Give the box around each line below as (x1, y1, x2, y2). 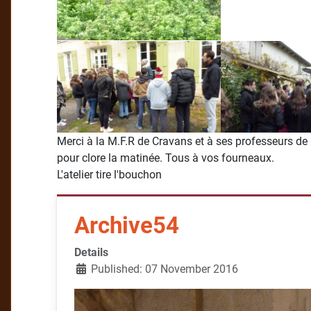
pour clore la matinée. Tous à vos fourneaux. (56, 151, 274, 165)
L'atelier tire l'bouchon (56, 167, 162, 181)
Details (74, 245, 108, 259)
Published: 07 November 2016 (90, 262, 238, 276)
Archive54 (74, 211, 179, 239)
